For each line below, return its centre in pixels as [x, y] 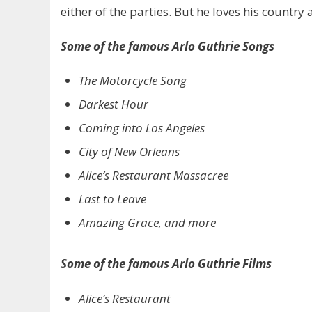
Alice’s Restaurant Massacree [153, 175]
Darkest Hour [113, 104]
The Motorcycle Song [132, 80]
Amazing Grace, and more [147, 222]
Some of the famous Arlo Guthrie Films [166, 264]
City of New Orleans [129, 151]
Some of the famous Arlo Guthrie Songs [167, 46]
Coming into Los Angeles [141, 127]
